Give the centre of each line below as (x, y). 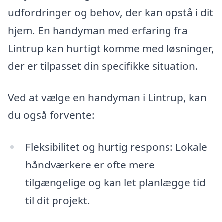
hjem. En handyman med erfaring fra (98, 30)
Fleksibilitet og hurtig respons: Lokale (116, 147)
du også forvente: (51, 115)
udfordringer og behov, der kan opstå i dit (111, 12)
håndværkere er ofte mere (90, 165)
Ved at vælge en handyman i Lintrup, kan (107, 97)
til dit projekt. (57, 200)
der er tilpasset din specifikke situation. (103, 66)
